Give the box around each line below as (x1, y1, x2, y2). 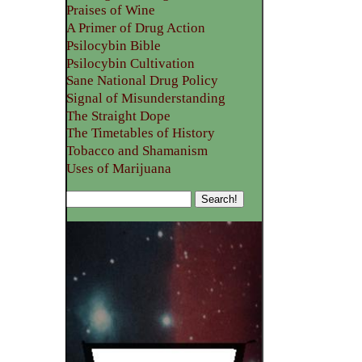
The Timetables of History (66, 125, 216, 141)
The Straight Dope (66, 107, 171, 124)
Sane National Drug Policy (66, 73, 219, 89)
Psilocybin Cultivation (66, 55, 196, 71)
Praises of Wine (66, 2, 156, 19)
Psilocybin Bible (66, 37, 162, 53)
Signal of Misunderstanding (66, 90, 226, 106)
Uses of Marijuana (66, 160, 172, 176)
